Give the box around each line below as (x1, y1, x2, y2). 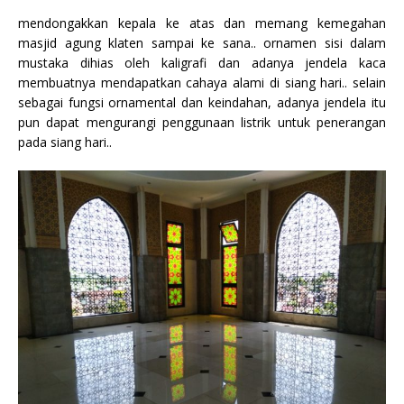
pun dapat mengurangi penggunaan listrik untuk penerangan (18, 114, 386, 132)
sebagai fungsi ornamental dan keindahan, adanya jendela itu (18, 94, 386, 112)
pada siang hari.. (18, 133, 112, 151)
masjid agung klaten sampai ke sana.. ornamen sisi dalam (18, 34, 386, 52)
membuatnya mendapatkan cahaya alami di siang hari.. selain (18, 74, 386, 92)
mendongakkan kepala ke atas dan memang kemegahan (18, 14, 386, 32)
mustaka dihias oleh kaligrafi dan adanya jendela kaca (18, 54, 386, 72)
